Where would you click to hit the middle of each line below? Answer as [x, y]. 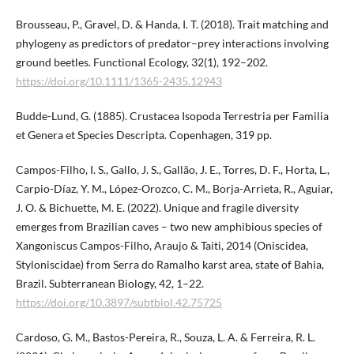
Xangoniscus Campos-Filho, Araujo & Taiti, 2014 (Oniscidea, [162, 245]
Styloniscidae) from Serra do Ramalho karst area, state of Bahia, [169, 264]
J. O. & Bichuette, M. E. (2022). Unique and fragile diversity [157, 207]
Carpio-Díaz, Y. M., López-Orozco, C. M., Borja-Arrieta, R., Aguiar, [174, 188]
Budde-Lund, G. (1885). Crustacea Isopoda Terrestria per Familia [172, 115]
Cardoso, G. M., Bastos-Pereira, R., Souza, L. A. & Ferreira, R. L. [165, 337]
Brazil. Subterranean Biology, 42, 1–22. [109, 283]
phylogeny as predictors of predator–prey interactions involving [172, 43]
